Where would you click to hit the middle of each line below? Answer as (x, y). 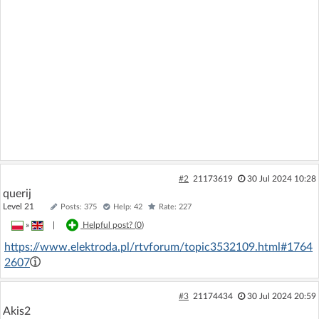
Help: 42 (128, 207)
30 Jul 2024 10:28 (281, 179)
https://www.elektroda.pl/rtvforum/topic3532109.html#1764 (158, 247)
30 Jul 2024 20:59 (281, 296)
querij (17, 194)
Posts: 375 (79, 207)
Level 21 (25, 206)
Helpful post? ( (110, 225)
